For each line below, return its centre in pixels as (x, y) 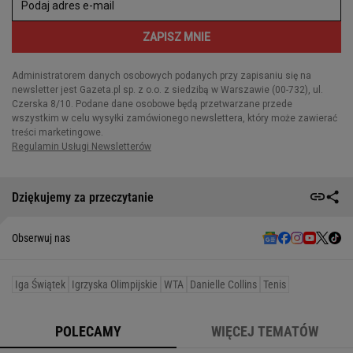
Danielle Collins (223, 285)
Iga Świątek (40, 285)
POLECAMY (88, 332)
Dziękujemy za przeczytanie (83, 197)
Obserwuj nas (41, 238)
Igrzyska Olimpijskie (115, 285)
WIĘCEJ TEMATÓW (265, 332)
